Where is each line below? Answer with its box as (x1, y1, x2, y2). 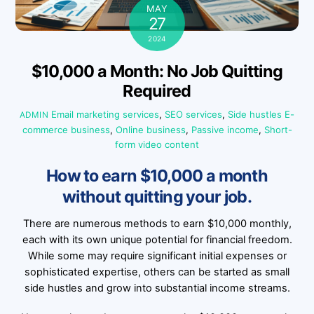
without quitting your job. (62, 186, 252, 207)
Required (123, 80, 191, 101)
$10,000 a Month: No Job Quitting (31, 60, 283, 81)
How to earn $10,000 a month (46, 165, 268, 186)
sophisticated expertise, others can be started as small (25, 265, 289, 278)
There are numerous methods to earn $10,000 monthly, (22, 217, 292, 230)
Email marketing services (51, 109, 160, 121)
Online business (115, 124, 186, 136)
